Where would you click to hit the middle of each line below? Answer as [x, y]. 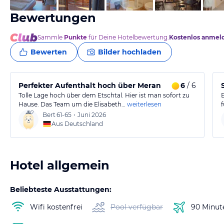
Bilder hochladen [130, 52]
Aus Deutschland [77, 124]
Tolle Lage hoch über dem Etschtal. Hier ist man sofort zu [104, 95]
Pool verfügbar [137, 207]
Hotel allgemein [60, 165]
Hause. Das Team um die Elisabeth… [72, 104]
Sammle [51, 37]
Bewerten [49, 52]
